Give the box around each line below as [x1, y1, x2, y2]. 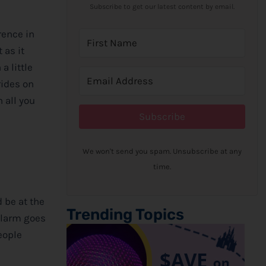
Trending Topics [66, 205, 184, 224]
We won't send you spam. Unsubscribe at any [82, 146, 242, 156]
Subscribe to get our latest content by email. [89, 2, 235, 11]
